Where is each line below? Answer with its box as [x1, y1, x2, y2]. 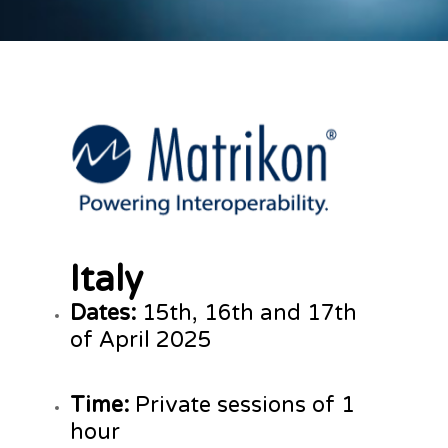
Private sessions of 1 [129, 392, 355, 419]
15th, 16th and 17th [136, 300, 357, 327]
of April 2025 [70, 327, 212, 354]
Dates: [70, 300, 136, 327]
